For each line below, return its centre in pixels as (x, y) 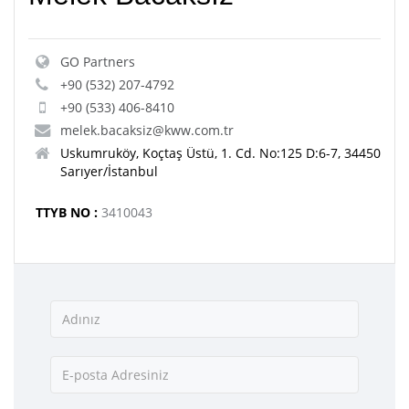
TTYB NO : (65, 212)
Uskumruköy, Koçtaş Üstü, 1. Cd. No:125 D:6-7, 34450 (220, 152)
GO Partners (98, 61)
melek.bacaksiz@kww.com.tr (147, 130)
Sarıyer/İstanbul (109, 171)
